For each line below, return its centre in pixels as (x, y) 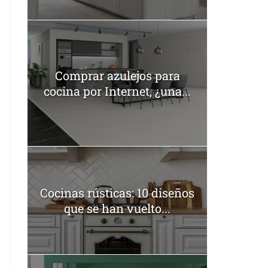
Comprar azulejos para (117, 75)
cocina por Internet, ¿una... (117, 91)
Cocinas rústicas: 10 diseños (117, 192)
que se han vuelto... (117, 208)
